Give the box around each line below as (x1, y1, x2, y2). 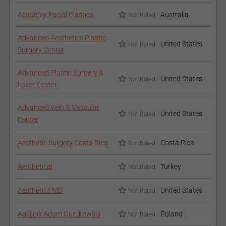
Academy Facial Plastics (18, 11, 93, 19)
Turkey (160, 162, 181, 171)
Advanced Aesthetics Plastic (18, 34, 106, 42)
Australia (160, 11, 189, 19)
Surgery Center (18, 46, 64, 54)
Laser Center (18, 81, 57, 89)
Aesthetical (18, 162, 52, 171)
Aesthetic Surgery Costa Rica (18, 139, 108, 147)
